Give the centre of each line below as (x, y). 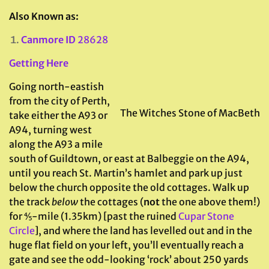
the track (30, 202)
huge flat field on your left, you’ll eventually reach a (126, 245)
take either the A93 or (58, 115)
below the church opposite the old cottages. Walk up (129, 187)
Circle (22, 231)
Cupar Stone (206, 216)
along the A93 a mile (56, 144)
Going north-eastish (56, 86)
